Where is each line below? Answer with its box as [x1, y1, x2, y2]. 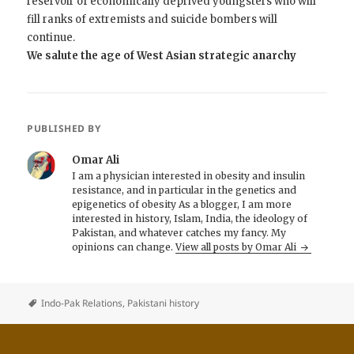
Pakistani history [127, 296, 200, 310]
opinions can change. [72, 241, 176, 254]
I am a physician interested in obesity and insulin [72, 170, 306, 183]
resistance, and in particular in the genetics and [72, 184, 297, 197]
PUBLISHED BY [27, 122, 101, 136]
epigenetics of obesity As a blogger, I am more [72, 198, 292, 211]
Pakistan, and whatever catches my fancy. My [72, 227, 287, 239]
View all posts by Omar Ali [175, 241, 299, 254]
